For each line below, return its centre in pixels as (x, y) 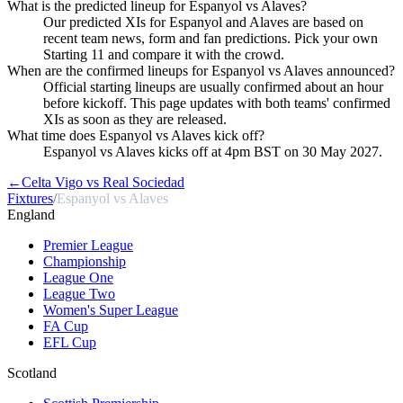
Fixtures (30, 198)
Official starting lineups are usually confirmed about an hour (213, 86)
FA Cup (66, 326)
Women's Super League (111, 309)
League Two (79, 293)
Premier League (88, 245)
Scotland (32, 372)
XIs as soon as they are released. (135, 119)
